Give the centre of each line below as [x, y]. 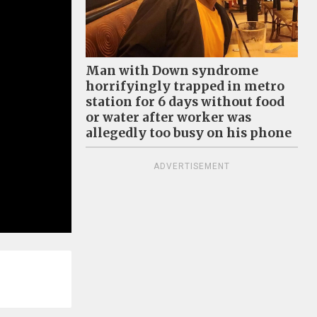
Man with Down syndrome [172, 70]
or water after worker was [168, 117]
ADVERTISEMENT [192, 166]
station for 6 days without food [185, 102]
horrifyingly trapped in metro [185, 86]
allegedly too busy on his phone [189, 133]
